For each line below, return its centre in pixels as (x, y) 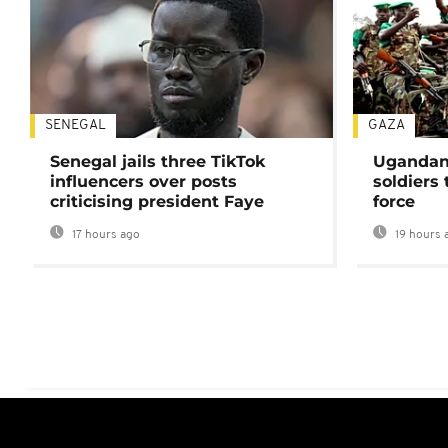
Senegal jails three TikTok (157, 162)
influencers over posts (143, 182)
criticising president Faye (157, 202)
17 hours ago (104, 235)
